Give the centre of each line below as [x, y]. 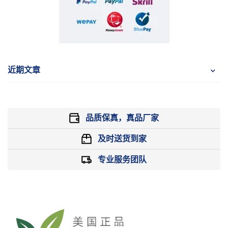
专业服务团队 [122, 159]
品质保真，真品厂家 [122, 118]
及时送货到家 [122, 138]
